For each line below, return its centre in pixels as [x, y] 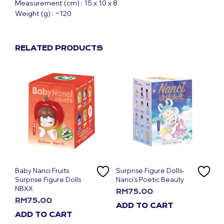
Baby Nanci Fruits [42, 170]
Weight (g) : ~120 [43, 13]
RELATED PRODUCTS [59, 48]
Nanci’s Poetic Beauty [150, 179]
